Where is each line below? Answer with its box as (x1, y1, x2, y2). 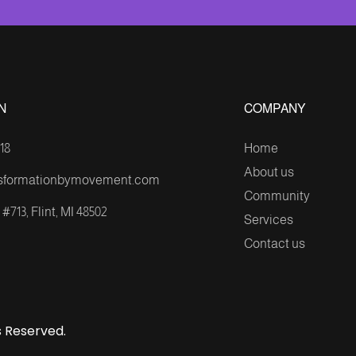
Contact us (243, 237, 305, 251)
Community (243, 189, 310, 203)
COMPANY (243, 102, 305, 116)
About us (243, 165, 294, 180)
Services (243, 213, 293, 227)
